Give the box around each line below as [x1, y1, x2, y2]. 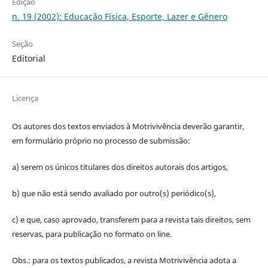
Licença [11, 92, 38, 103]
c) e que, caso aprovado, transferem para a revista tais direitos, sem [11, 214, 251, 225]
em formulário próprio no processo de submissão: [11, 135, 190, 146]
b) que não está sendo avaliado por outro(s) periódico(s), [11, 187, 216, 199]
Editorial [11, 52, 45, 64]
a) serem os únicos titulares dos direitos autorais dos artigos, [11, 161, 228, 172]
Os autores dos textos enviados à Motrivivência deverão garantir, [11, 120, 244, 132]
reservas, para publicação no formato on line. [11, 228, 172, 239]
